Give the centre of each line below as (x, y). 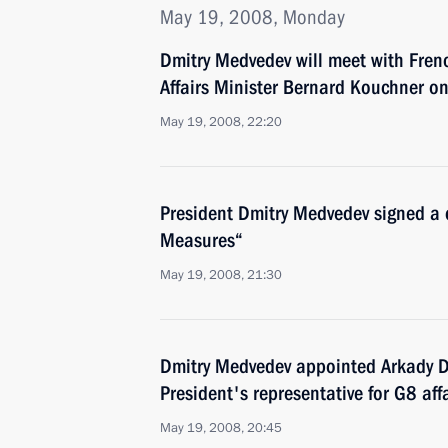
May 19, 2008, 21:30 (221, 275)
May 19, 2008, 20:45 (221, 428)
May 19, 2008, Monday (252, 17)
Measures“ (201, 240)
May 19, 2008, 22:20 (221, 122)
